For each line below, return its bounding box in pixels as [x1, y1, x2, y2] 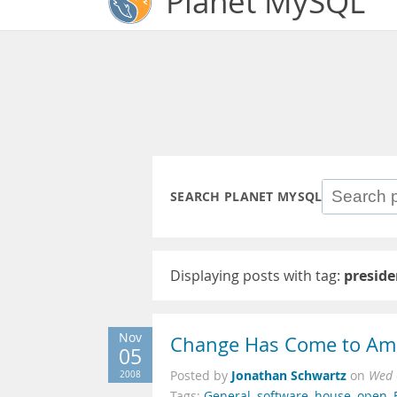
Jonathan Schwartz [231, 367, 346, 384]
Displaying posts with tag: [170, 266, 344, 285]
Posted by [170, 368, 231, 384]
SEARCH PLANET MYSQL [170, 188, 323, 206]
